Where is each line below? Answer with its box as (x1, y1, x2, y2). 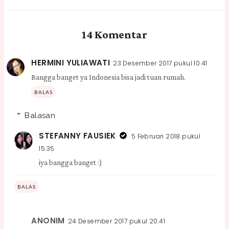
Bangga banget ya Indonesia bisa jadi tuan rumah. (31, 73, 186, 82)
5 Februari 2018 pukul (131, 131, 201, 141)
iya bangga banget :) (39, 158, 103, 167)
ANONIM (31, 215, 65, 226)
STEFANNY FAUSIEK (39, 130, 116, 141)
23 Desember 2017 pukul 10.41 (113, 59, 208, 68)
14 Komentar (81, 28, 147, 41)
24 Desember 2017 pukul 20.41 (67, 217, 166, 226)
